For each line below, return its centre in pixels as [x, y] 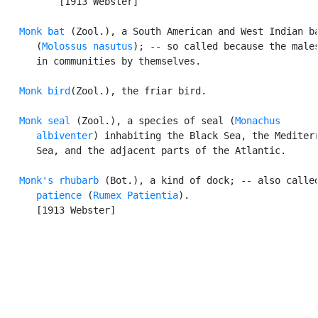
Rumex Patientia [136, 195]
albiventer [48, 135]
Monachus [258, 120]
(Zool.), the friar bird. [138, 91]
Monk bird [45, 91]
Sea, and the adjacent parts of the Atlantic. [144, 150]
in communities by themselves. [102, 61]
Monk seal [45, 120]
